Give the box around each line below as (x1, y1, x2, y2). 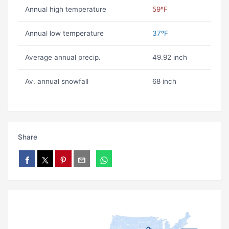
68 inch (152, 77, 176, 86)
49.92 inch (152, 53, 187, 62)
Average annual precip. (25, 53, 101, 62)
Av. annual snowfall (25, 77, 88, 86)
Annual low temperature (25, 29, 104, 38)
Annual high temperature (25, 5, 106, 14)
